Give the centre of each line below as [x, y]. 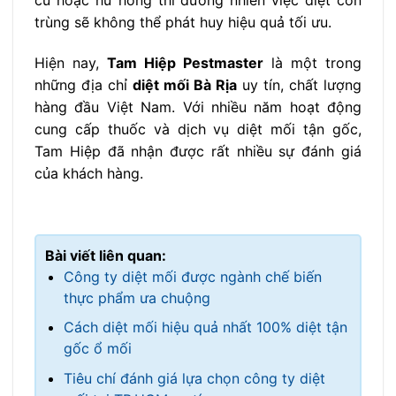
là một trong [312, 62]
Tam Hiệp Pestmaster [185, 62]
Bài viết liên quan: [106, 255]
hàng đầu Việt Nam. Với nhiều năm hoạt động [198, 107]
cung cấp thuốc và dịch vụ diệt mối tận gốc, [198, 129]
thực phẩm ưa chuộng [137, 297]
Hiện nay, [71, 62]
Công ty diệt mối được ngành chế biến [192, 276]
